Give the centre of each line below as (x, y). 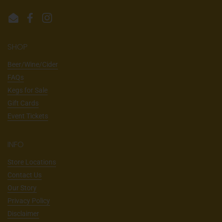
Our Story (22, 188)
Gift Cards (23, 103)
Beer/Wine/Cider (33, 64)
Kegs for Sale (28, 90)
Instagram (63, 22)
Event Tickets (28, 116)
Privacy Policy (29, 201)
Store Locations (32, 162)
